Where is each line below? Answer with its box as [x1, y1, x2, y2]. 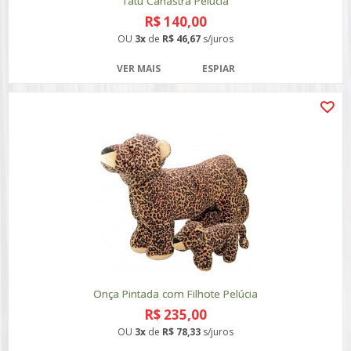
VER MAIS [116, 62, 161, 75]
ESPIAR [201, 62, 235, 75]
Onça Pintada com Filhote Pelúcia [93, 287, 258, 301]
